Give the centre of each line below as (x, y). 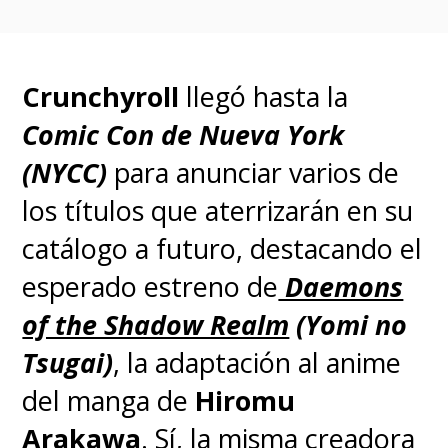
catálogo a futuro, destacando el (222, 249)
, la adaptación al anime (257, 363)
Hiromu (242, 401)
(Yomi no (348, 325)
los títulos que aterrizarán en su (218, 211)
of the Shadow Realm (156, 325)
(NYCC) (65, 173)
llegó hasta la (264, 97)
